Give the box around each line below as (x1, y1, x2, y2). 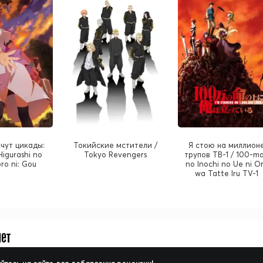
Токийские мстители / (73, 140, 158, 150)
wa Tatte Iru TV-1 (195, 168, 259, 178)
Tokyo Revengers (84, 150, 147, 160)
